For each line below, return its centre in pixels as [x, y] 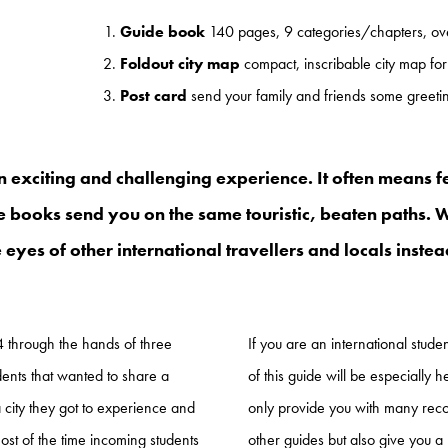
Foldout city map [179, 63]
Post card [153, 95]
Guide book [162, 31]
